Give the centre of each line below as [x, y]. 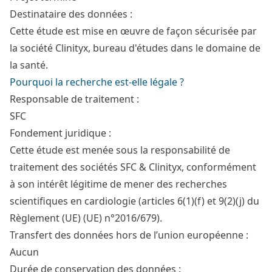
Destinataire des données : [71, 14]
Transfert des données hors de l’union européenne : [129, 235]
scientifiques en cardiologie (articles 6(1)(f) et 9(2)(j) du [134, 201]
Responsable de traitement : [74, 99]
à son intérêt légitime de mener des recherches [118, 184]
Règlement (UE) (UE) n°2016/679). [86, 218]
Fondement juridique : [60, 133]
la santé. [29, 65]
